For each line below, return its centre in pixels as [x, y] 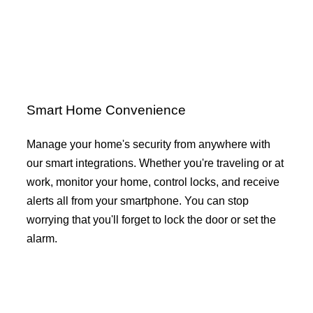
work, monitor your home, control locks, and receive [153, 182]
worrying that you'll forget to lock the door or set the [151, 220]
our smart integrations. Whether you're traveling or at [155, 163]
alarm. [42, 239]
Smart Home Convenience [106, 110]
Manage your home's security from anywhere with [148, 145]
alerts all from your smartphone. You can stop [138, 201]
